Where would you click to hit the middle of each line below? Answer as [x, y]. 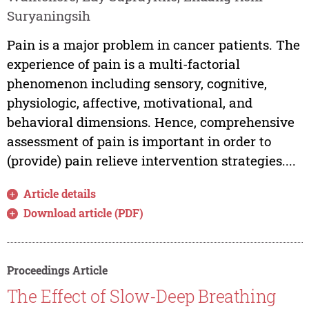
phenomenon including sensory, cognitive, [137, 83]
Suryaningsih [48, 15]
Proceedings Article [57, 270]
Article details [60, 194]
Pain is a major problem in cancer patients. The [153, 45]
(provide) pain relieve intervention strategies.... [151, 161]
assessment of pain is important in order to [139, 141]
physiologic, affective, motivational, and [129, 103]
